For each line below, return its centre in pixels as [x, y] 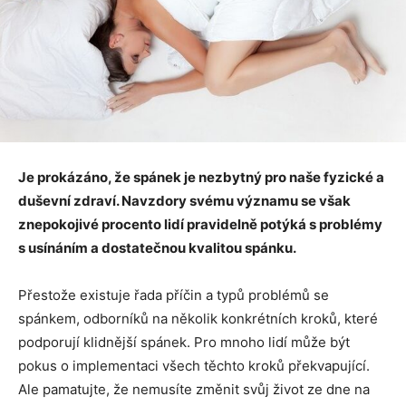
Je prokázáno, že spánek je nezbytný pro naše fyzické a [201, 178]
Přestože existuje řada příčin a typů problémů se [174, 295]
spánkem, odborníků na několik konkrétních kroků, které [198, 319]
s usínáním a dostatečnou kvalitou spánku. [157, 248]
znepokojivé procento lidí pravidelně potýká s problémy [200, 225]
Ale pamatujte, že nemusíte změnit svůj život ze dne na [194, 390]
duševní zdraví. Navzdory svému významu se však [184, 201]
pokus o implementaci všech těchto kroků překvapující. [194, 366]
